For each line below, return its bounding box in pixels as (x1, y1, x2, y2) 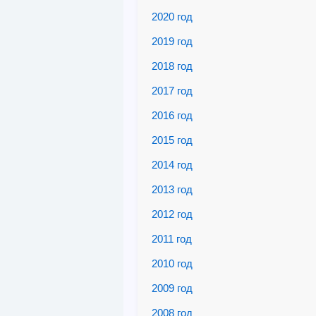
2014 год (152, 159, 193, 171)
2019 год (152, 35, 193, 47)
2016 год (152, 109, 193, 121)
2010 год (152, 257, 193, 269)
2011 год (152, 233, 192, 245)
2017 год (152, 85, 193, 97)
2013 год (152, 183, 193, 195)
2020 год (152, 11, 193, 23)
